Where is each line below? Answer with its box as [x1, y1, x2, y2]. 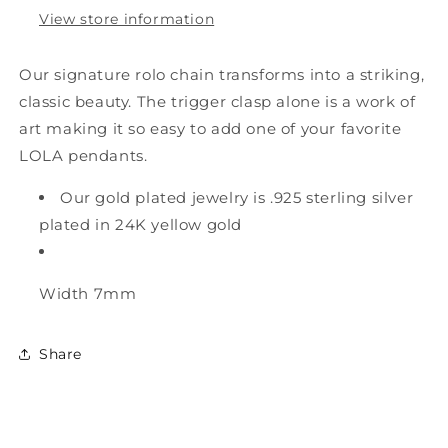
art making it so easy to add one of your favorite [19, 119, 402, 139]
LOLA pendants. [19, 146, 148, 166]
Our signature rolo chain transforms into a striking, [19, 65, 425, 85]
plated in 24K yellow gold [39, 215, 243, 235]
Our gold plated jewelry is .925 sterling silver [60, 188, 414, 208]
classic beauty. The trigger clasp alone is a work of [19, 92, 416, 112]
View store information [39, 10, 215, 29]
